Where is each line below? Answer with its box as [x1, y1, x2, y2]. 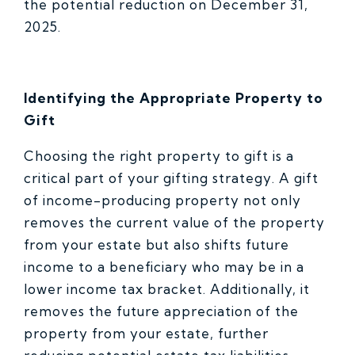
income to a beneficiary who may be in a [24, 258, 304, 276]
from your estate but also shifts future [24, 236, 289, 254]
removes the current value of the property [24, 214, 325, 231]
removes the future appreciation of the [24, 303, 299, 320]
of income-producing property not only [24, 192, 301, 209]
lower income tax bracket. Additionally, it [24, 281, 310, 298]
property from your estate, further [24, 325, 269, 342]
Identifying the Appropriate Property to [24, 90, 323, 107]
